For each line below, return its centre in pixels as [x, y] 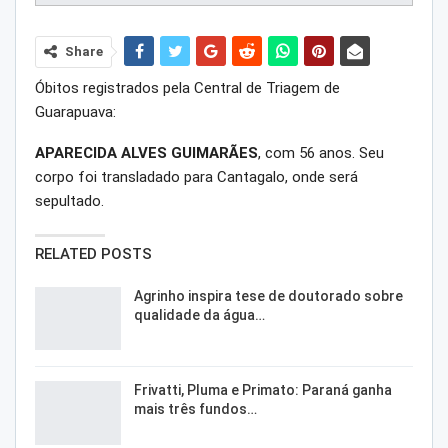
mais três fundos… [195, 409]
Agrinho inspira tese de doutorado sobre [268, 295]
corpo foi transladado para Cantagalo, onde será [196, 176]
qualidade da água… [199, 314]
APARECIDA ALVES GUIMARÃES [146, 152]
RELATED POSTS [93, 253]
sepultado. [69, 200]
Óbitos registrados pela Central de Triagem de [187, 87]
